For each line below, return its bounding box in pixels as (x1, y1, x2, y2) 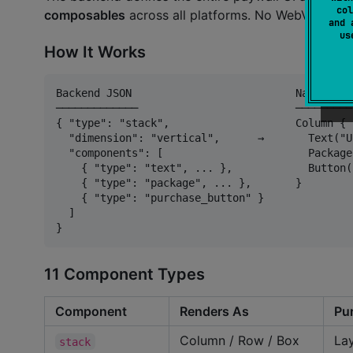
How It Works (44, 42, 146, 61)
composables (44, 7, 125, 24)
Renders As (180, 303, 249, 320)
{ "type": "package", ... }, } (56, 176, 302, 189)
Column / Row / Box (180, 333, 299, 349)
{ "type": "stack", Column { (56, 116, 346, 129)
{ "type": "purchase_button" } (56, 191, 264, 204)
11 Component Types (44, 265, 205, 284)
